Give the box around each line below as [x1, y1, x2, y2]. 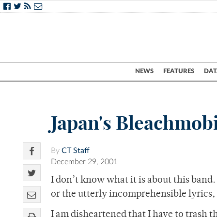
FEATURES [163, 68, 194, 75]
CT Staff [62, 147, 90, 155]
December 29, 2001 [51, 158, 118, 166]
